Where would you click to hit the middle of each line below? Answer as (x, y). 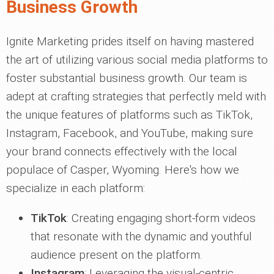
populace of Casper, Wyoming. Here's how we (123, 170)
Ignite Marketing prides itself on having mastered (130, 42)
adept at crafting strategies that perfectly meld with (136, 97)
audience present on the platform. (117, 255)
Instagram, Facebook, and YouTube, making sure (130, 133)
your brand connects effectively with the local (122, 152)
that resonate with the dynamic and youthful (141, 237)
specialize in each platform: (76, 188)
